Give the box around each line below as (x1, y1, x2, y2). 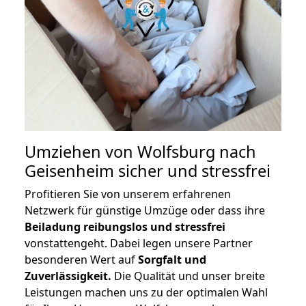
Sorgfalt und (138, 252, 206, 268)
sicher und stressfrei (114, 160, 270, 182)
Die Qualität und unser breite (111, 268, 265, 284)
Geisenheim (25, 160, 114, 182)
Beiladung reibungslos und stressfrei (25, 219, 225, 235)
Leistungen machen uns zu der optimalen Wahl (25, 285, 268, 301)
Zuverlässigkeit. (25, 268, 111, 284)
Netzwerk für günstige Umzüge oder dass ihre (25, 203, 265, 219)
